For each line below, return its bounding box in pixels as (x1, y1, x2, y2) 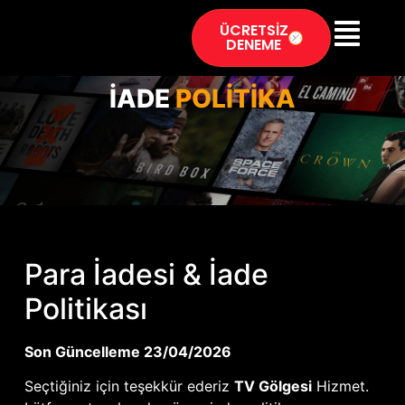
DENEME (226, 34, 282, 55)
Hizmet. (311, 377, 369, 396)
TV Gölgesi (233, 377, 312, 396)
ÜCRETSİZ (219, 20, 288, 41)
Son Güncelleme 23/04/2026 (24, 343, 231, 361)
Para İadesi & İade (24, 257, 268, 292)
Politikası (24, 291, 147, 326)
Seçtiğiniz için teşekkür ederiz (24, 377, 234, 396)
